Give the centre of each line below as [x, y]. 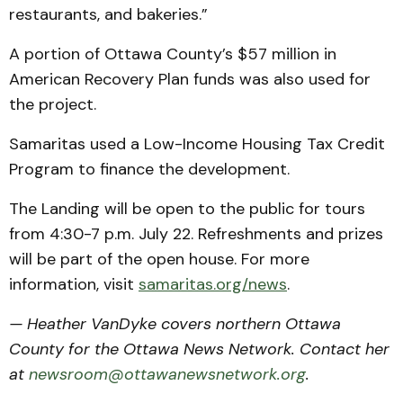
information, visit [74, 284]
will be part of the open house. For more [159, 259]
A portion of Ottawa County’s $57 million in [173, 54]
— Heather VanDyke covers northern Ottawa [175, 323]
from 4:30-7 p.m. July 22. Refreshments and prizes [196, 233]
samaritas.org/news [213, 284]
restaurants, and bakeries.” [108, 14]
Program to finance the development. [152, 169]
